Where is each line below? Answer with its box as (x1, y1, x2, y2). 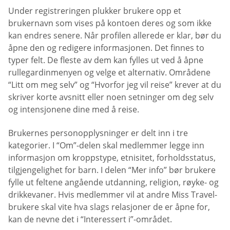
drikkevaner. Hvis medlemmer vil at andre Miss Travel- (8, 188, 217, 200)
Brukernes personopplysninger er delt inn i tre (8, 127, 188, 139)
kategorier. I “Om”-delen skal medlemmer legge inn (8, 139, 204, 151)
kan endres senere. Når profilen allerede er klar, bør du (8, 30, 221, 42)
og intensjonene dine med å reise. (8, 104, 139, 116)
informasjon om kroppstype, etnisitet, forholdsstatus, (8, 151, 216, 163)
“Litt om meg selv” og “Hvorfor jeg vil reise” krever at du (8, 79, 221, 91)
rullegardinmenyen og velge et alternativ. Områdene (8, 67, 210, 79)
